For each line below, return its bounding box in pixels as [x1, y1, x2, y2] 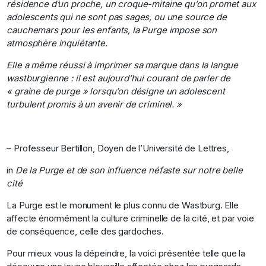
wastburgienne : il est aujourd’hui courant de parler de [7, 72, 231, 84]
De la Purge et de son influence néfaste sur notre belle [15, 164, 243, 176]
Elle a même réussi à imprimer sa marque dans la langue [7, 59, 239, 71]
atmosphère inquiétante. [7, 37, 107, 49]
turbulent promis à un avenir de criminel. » [7, 98, 182, 110]
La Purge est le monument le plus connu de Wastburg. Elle [7, 199, 239, 211]
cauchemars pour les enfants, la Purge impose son [7, 24, 217, 36]
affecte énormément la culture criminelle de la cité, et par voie [7, 212, 254, 224]
